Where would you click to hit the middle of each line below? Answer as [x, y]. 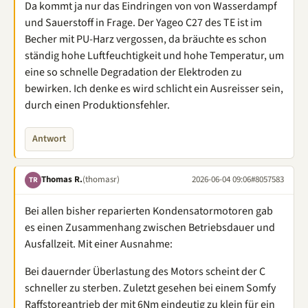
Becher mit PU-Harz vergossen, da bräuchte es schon [146, 39]
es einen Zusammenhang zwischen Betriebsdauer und [150, 227]
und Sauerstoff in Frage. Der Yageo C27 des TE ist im [143, 22]
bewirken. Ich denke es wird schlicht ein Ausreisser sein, [154, 88]
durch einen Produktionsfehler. [97, 105]
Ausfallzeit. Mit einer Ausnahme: [99, 244]
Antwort [49, 139]
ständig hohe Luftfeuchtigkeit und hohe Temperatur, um [154, 55]
